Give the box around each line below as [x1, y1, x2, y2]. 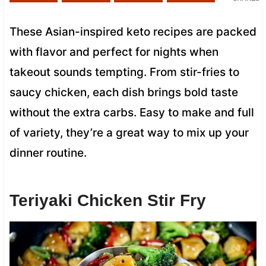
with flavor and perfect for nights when [9, 45, 218, 59]
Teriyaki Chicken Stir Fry [9, 191, 206, 210]
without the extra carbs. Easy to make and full [9, 105, 254, 119]
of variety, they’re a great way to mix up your [9, 125, 249, 140]
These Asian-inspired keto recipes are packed [9, 24, 256, 39]
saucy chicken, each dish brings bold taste [9, 85, 238, 99]
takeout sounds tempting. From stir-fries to [9, 65, 239, 79]
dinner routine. [9, 145, 87, 160]
